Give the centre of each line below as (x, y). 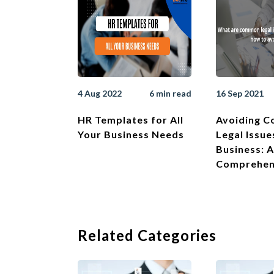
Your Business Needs (131, 135)
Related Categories (147, 235)
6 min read (170, 94)
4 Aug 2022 (100, 94)
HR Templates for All (131, 120)
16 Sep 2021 (240, 94)
